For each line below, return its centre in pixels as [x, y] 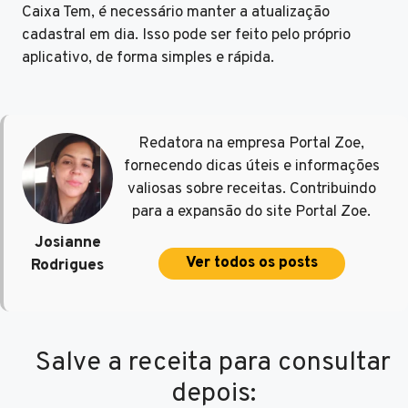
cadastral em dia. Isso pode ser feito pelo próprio [186, 35]
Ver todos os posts [251, 263]
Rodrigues [67, 266]
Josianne [67, 244]
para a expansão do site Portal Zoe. [251, 213]
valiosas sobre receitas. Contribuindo [251, 190]
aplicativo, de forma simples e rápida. [148, 58]
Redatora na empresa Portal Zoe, [251, 144]
